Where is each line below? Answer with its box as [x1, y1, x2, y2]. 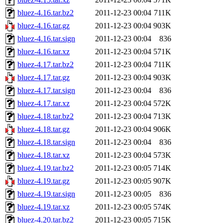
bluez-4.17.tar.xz [17, 99, 70, 108]
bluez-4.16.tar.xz [17, 47, 70, 56]
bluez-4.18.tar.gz [17, 125, 70, 134]
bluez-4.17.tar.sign [17, 86, 75, 95]
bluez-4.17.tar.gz [17, 73, 70, 82]
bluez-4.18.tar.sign [17, 138, 75, 147]
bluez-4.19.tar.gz [17, 177, 70, 186]
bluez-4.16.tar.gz [17, 21, 70, 30]
